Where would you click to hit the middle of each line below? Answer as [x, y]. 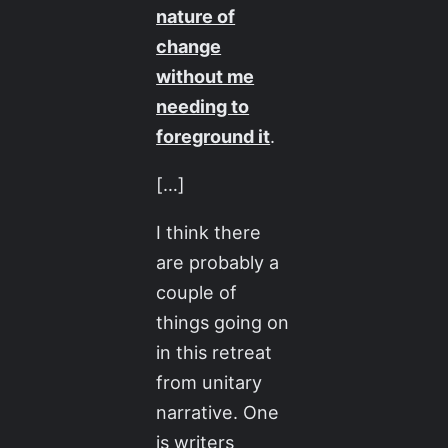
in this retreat [214, 352]
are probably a [218, 262]
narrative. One [218, 412]
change [189, 46]
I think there [209, 232]
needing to [203, 106]
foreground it [213, 136]
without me [205, 76]
